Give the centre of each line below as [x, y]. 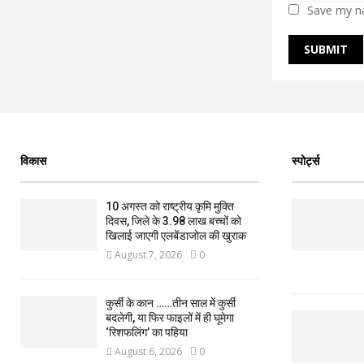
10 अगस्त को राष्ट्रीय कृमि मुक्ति [170, 207]
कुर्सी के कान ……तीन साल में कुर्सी [171, 303]
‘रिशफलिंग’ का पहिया [147, 333]
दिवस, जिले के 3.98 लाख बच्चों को [173, 221]
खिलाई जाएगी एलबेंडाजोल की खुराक [176, 236]
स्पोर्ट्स [305, 161]
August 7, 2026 [148, 255]
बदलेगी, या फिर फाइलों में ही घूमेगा [170, 318]
